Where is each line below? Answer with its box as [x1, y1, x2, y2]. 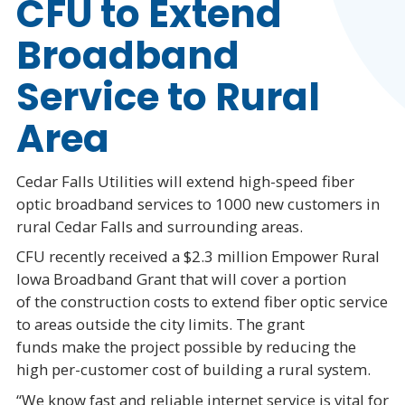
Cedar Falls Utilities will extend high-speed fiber [15, 170, 354, 192]
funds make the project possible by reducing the [15, 336, 356, 358]
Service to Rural [15, 71, 320, 125]
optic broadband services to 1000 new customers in [15, 193, 380, 214]
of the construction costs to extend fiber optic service [15, 291, 388, 313]
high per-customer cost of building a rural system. [15, 359, 371, 381]
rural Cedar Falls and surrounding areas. [15, 215, 306, 237]
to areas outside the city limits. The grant [15, 314, 305, 335]
